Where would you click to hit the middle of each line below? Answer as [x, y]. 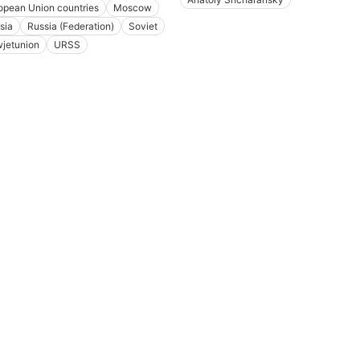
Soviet [143, 27]
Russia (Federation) [70, 27]
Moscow [132, 8]
